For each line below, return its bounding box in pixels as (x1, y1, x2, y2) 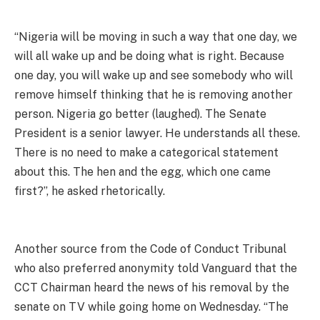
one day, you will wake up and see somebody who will (14, 68, 293, 82)
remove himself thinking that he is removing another (14, 87, 293, 101)
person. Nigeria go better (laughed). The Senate (14, 106, 266, 121)
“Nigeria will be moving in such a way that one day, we (14, 29, 297, 44)
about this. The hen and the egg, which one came (14, 164, 271, 179)
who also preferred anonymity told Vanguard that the (14, 261, 297, 275)
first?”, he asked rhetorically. (14, 184, 165, 198)
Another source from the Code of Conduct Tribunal (14, 241, 286, 256)
